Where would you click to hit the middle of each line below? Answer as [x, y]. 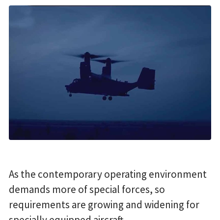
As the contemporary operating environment [108, 174]
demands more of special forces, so [87, 190]
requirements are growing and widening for [104, 205]
